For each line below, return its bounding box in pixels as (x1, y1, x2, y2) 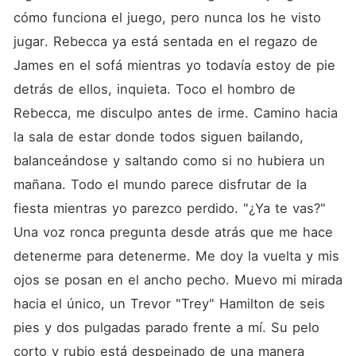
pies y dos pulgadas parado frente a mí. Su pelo (13, 319, 319, 335)
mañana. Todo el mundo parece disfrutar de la (13, 176, 307, 192)
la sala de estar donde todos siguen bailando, (13, 129, 304, 145)
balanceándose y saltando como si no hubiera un (13, 153, 325, 168)
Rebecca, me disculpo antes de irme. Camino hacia (13, 105, 338, 121)
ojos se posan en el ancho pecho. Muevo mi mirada (13, 272, 342, 288)
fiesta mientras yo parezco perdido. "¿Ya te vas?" (13, 200, 326, 216)
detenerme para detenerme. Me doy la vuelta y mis (13, 248, 339, 264)
